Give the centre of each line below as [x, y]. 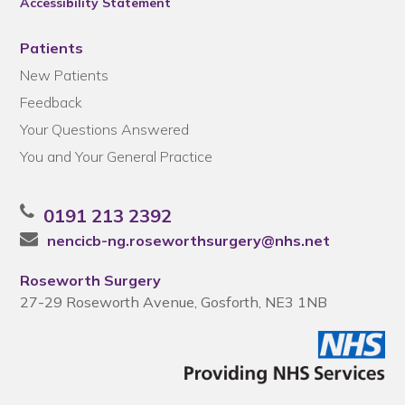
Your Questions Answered [105, 129]
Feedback [52, 102]
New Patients [65, 75]
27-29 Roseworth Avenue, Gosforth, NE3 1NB [174, 302]
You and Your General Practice [117, 156]
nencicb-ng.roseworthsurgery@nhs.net [189, 240]
